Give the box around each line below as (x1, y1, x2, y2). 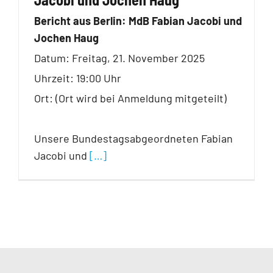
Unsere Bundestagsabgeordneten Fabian (34, 131, 233, 145)
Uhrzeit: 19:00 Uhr (34, 71, 121, 85)
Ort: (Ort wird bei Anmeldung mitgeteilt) (34, 91, 227, 105)
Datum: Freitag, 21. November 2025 (34, 51, 205, 65)
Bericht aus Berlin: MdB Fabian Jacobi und (34, 13, 242, 27)
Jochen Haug (34, 30, 101, 44)
